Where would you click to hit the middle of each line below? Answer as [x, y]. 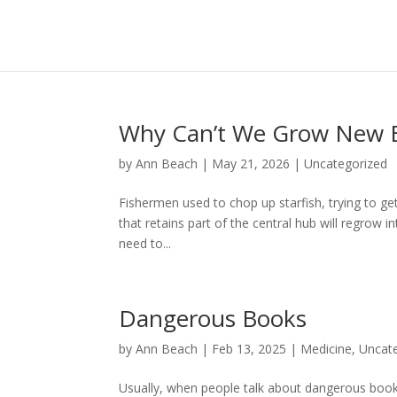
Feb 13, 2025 [249, 349]
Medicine [327, 349]
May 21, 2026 [251, 163]
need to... [145, 243]
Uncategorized [346, 163]
